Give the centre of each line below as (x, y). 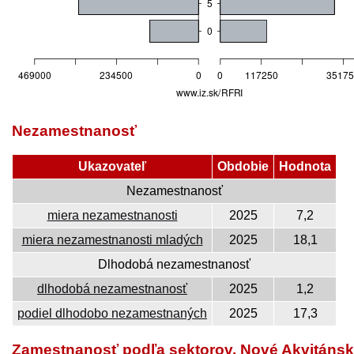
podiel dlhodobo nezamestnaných (112, 314)
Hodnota (305, 167)
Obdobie (243, 167)
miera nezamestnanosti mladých (112, 240)
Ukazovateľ (112, 167)
